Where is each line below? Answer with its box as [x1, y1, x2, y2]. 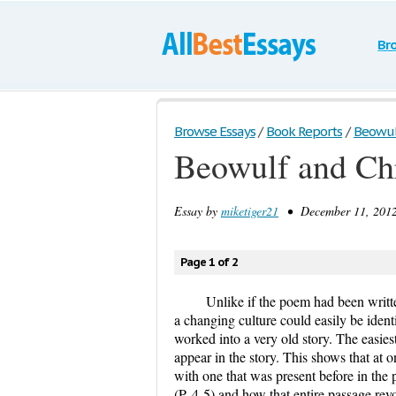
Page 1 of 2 [180, 255, 238, 270]
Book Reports [266, 123, 342, 140]
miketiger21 [221, 202, 278, 219]
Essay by [174, 202, 221, 219]
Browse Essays [174, 123, 255, 140]
